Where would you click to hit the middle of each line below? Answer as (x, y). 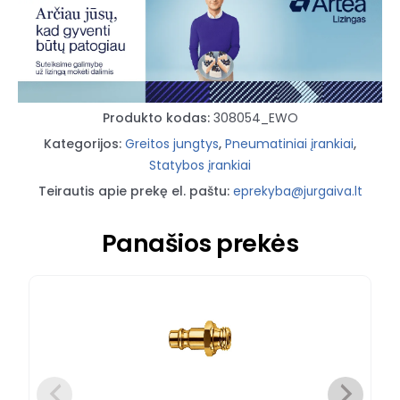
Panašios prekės (200, 243)
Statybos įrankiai (200, 165)
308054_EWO (255, 117)
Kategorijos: (84, 143)
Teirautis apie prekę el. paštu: (133, 191)
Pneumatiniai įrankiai (289, 143)
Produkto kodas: (158, 117)
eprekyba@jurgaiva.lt (297, 191)
